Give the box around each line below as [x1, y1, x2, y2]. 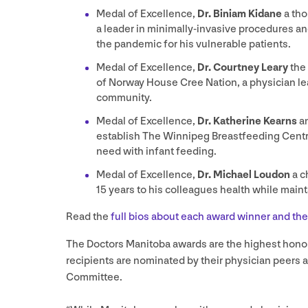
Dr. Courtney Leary [197, 61, 290, 75]
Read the [66, 210, 111, 224]
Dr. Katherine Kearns [197, 115, 297, 129]
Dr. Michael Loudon [197, 168, 292, 182]
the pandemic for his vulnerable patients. [96, 38, 293, 52]
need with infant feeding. [96, 145, 219, 159]
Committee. [66, 271, 124, 285]
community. [96, 91, 152, 105]
